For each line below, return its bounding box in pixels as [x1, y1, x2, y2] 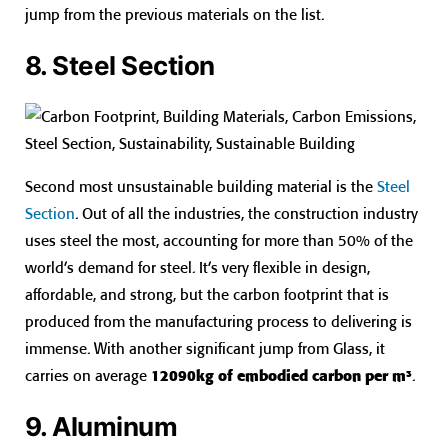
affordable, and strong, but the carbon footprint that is [25, 284, 389, 304]
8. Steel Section [25, 50, 215, 82]
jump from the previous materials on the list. [25, 5, 324, 25]
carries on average [25, 365, 151, 385]
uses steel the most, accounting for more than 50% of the [25, 230, 413, 250]
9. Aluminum [25, 410, 178, 442]
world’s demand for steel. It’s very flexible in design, [25, 257, 370, 277]
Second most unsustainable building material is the [25, 176, 377, 196]
